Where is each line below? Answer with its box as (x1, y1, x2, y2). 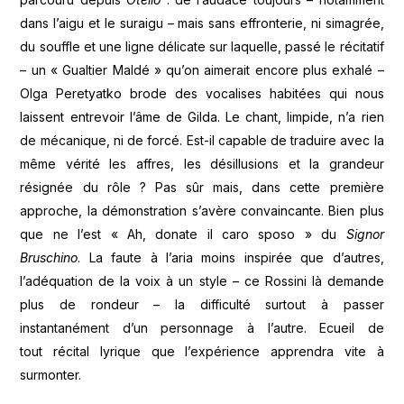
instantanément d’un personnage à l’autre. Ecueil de (20, 320, 384, 336)
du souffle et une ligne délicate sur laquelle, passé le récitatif (20, 39, 384, 55)
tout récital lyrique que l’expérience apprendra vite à (20, 344, 384, 360)
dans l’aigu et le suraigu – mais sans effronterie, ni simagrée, (20, 15, 384, 32)
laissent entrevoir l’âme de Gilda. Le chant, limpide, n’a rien (20, 109, 384, 125)
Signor (345, 226, 384, 243)
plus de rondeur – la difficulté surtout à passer (20, 297, 384, 313)
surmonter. (20, 367, 82, 383)
